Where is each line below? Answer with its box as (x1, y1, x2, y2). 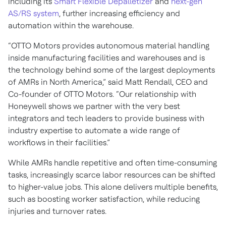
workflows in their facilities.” (8, 138, 110, 147)
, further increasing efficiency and (59, 9, 180, 18)
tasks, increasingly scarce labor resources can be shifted (8, 170, 215, 180)
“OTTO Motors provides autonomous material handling (8, 41, 209, 50)
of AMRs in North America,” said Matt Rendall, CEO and (8, 77, 208, 87)
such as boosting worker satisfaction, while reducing (8, 194, 200, 204)
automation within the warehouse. (8, 21, 134, 30)
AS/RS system (8, 9, 59, 18)
